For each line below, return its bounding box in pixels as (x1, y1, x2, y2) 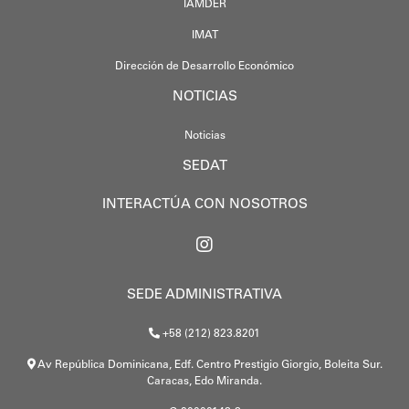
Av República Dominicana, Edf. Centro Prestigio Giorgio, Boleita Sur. (35, 359, 383, 371)
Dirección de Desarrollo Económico (115, 60, 294, 72)
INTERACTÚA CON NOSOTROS (101, 197, 308, 212)
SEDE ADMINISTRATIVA (127, 288, 282, 302)
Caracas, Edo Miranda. (147, 375, 262, 387)
